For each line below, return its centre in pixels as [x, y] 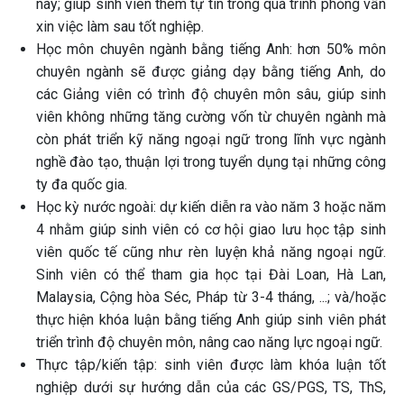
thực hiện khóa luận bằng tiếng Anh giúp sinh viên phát [211, 320]
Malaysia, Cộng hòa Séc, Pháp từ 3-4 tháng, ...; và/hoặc [211, 297]
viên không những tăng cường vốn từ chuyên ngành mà [211, 117]
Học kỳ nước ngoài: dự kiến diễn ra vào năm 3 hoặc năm [211, 207]
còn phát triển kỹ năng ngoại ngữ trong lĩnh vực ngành [211, 139]
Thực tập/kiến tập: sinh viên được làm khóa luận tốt [211, 365]
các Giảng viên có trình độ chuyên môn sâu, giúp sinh [211, 94]
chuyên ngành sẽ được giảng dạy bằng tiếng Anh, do [211, 72]
